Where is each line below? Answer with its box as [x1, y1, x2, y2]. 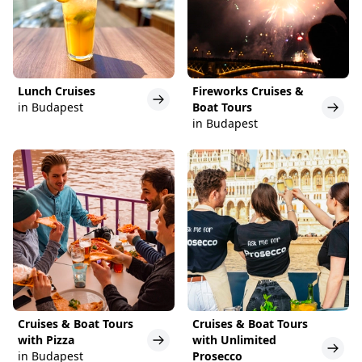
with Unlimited [192, 331, 276, 347]
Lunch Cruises [18, 82, 95, 99]
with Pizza [18, 331, 74, 347]
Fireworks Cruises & [192, 82, 304, 99]
